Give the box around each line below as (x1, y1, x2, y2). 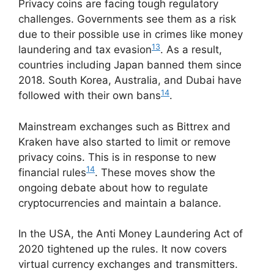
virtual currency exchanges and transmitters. (18, 258, 238, 271)
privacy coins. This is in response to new (18, 150, 217, 163)
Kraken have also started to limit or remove (18, 135, 231, 148)
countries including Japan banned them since (18, 59, 242, 72)
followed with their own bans (18, 89, 161, 102)
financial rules (18, 166, 86, 179)
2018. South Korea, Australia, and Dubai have (18, 74, 242, 87)
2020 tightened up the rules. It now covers (18, 243, 227, 256)
